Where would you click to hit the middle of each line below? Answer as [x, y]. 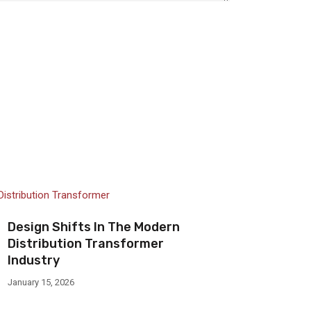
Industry [34, 260]
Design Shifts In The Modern [94, 227]
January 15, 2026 [41, 282]
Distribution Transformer [86, 243]
